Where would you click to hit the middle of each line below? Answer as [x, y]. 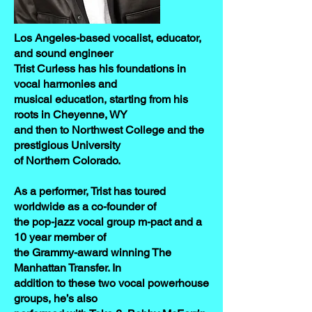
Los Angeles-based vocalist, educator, [108, 38]
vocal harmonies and [65, 84]
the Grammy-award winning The [93, 252]
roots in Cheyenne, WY [71, 115]
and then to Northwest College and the [109, 130]
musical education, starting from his [101, 99]
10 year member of [60, 237]
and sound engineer [63, 53]
